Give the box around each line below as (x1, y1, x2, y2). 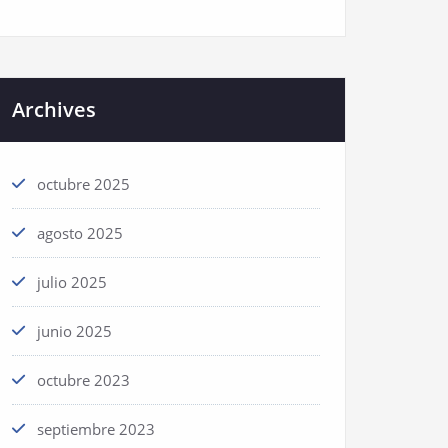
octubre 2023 (37, 370, 130, 390)
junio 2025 (37, 321, 112, 341)
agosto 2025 (37, 223, 123, 243)
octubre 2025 (37, 174, 130, 194)
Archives (12, 96, 96, 123)
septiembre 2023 (37, 419, 155, 439)
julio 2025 (37, 272, 107, 292)
